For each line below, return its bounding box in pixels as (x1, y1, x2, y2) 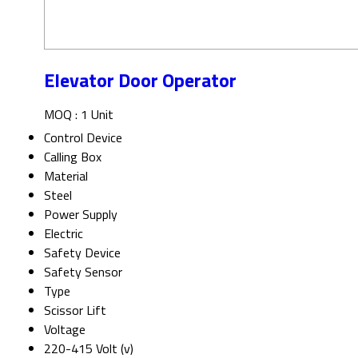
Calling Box (44, 146, 101, 166)
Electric (44, 223, 83, 243)
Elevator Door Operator (44, 65, 237, 94)
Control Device (44, 127, 122, 147)
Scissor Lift (44, 300, 106, 320)
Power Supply (44, 204, 117, 224)
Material (44, 165, 88, 185)
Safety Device (44, 242, 121, 262)
